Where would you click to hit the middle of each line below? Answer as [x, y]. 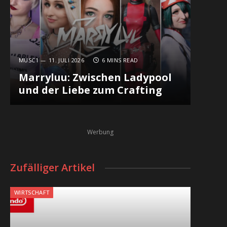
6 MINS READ [120, 60]
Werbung [100, 132]
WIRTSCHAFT [32, 192]
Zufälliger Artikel [52, 167]
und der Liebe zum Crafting [90, 90]
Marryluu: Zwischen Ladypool [95, 78]
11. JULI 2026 [66, 60]
